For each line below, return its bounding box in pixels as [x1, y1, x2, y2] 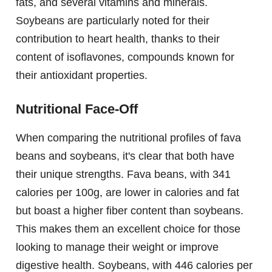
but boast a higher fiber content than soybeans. [16, 205, 243, 217]
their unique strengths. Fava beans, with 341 [16, 168, 231, 181]
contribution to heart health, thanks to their [16, 33, 220, 46]
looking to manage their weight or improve [16, 241, 219, 254]
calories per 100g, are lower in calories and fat [16, 186, 239, 199]
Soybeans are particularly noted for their [16, 15, 209, 27]
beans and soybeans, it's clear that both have [16, 150, 234, 163]
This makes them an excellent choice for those [16, 223, 240, 236]
